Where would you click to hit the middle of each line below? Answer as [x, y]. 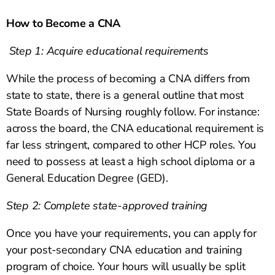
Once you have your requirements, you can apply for [131, 234]
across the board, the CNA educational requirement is [135, 129]
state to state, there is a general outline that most [125, 95]
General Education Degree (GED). [87, 178]
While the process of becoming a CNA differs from [128, 79]
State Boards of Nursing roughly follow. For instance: [133, 112]
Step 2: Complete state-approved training [107, 206]
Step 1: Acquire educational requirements [109, 51]
